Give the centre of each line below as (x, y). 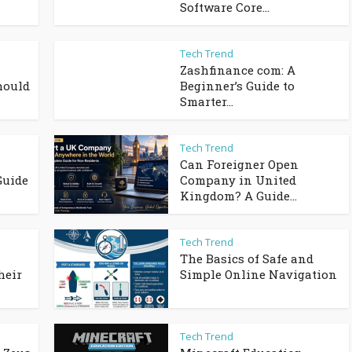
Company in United (238, 180)
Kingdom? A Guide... (238, 196)
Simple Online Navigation (258, 274)
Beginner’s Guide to (237, 86)
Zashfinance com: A (238, 70)
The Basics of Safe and (247, 258)
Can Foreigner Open (239, 164)
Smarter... (207, 101)
